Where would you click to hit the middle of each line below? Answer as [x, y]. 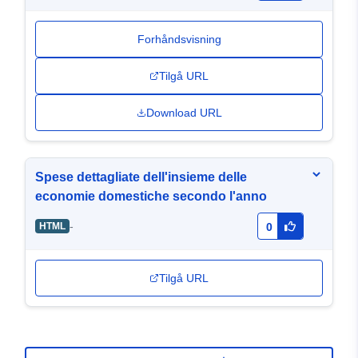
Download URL [184, 113]
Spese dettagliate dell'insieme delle [141, 177]
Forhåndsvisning [179, 40]
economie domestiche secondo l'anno [151, 197]
